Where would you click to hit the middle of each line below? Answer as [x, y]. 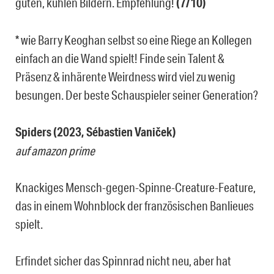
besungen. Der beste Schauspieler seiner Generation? [137, 95]
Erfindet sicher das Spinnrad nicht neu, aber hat [123, 261]
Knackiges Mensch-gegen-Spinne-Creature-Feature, [135, 187]
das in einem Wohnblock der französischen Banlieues [135, 206]
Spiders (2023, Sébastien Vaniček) [96, 132]
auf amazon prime [55, 151]
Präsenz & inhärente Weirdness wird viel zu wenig [125, 77]
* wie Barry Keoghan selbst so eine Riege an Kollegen [134, 40]
